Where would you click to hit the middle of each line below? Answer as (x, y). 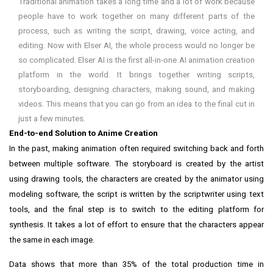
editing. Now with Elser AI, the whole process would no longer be (136, 46)
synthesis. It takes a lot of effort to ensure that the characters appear (136, 225)
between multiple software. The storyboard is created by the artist (136, 164)
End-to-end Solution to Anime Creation (83, 133)
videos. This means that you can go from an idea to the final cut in (136, 104)
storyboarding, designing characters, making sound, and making (136, 90)
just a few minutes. (52, 119)
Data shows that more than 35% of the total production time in (136, 264)
